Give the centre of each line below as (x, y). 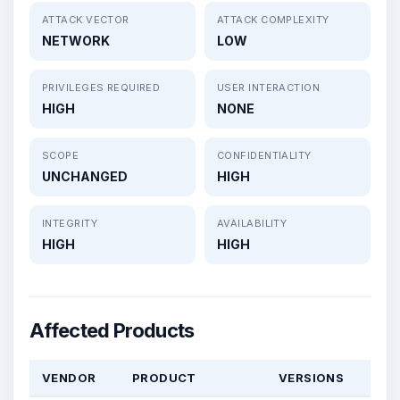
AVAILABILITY (252, 223)
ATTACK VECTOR (86, 19)
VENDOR (69, 377)
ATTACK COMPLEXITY (273, 19)
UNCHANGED (85, 176)
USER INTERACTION (269, 87)
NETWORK (76, 40)
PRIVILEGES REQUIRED (101, 87)
